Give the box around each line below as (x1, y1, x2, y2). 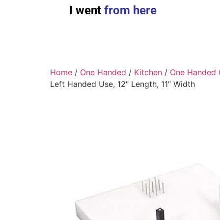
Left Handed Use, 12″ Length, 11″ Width (50, 79, 195, 89)
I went (69, 3, 101, 18)
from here (101, 3, 157, 18)
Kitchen (134, 67, 162, 78)
